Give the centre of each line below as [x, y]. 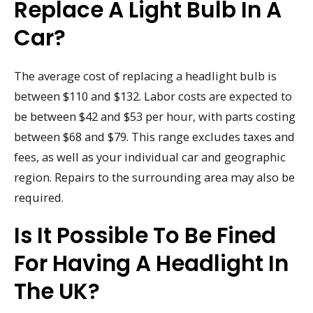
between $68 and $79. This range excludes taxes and [154, 137]
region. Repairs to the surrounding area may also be [154, 177]
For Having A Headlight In [151, 263]
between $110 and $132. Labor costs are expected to [153, 96]
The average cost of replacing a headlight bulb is [145, 76]
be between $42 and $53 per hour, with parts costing [155, 117]
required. [39, 198]
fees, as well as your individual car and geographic [150, 157]
